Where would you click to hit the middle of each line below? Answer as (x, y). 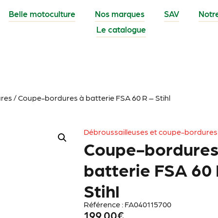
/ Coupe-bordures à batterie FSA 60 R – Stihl (91, 97)
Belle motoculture (42, 14)
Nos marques (119, 14)
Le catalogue (121, 29)
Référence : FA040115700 (128, 204)
